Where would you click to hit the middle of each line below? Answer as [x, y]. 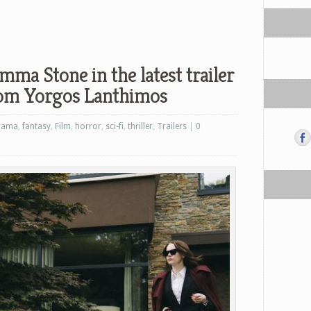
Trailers [172, 126]
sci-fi [115, 126]
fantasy [36, 126]
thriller [140, 126]
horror [88, 126]
